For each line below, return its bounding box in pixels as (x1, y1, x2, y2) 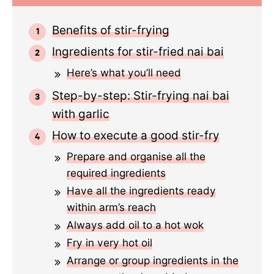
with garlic (52, 107, 109, 121)
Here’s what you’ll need (67, 66, 181, 79)
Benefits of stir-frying (52, 23, 169, 37)
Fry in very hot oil (67, 236, 152, 249)
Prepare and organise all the (67, 150, 206, 163)
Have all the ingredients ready (67, 184, 216, 197)
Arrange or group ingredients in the (67, 254, 239, 267)
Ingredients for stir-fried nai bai (52, 45, 224, 59)
